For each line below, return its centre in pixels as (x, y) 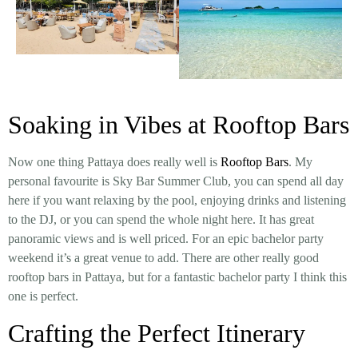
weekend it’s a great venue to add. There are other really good (163, 258)
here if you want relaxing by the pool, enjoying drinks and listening (177, 201)
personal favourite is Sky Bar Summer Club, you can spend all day (176, 181)
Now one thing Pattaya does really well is (114, 162)
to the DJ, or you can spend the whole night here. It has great (161, 220)
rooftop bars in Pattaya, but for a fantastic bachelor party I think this (177, 277)
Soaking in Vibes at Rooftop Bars (179, 125)
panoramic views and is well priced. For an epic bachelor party (166, 239)
